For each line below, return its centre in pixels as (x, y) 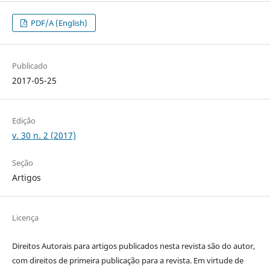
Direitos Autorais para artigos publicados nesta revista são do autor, (133, 246)
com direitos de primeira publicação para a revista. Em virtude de (127, 260)
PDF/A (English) (58, 23)
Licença (25, 217)
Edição (24, 120)
